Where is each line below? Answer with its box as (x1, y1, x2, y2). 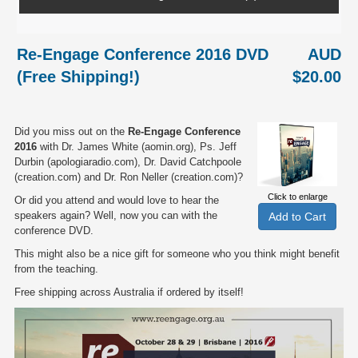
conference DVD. (14, 225, 93, 237)
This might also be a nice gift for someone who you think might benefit (14, 248, 340, 260)
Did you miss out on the (14, 125, 128, 137)
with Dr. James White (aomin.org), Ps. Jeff (37, 141, 237, 153)
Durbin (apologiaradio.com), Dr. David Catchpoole (14, 156, 241, 168)
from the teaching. (14, 263, 98, 275)
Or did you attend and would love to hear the (14, 194, 219, 206)
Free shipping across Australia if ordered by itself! (14, 286, 244, 298)
